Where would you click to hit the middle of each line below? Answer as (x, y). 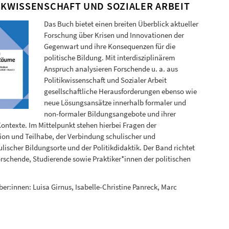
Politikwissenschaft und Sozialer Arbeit (105, 80)
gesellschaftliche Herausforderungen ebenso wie (120, 91)
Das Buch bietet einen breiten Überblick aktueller (121, 24)
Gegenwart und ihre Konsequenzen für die (109, 46)
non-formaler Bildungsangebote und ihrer (110, 114)
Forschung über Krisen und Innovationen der (114, 35)
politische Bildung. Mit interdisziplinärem (109, 58)
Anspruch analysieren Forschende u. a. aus (111, 69)
